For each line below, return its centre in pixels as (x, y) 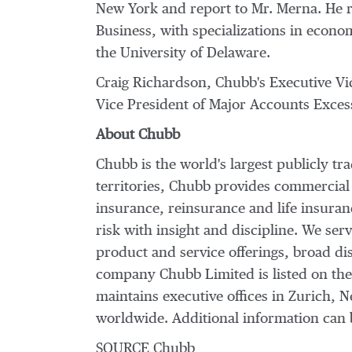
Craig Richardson (151, 83)
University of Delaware (193, 53)
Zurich (310, 297)
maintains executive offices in (192, 297)
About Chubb (138, 135)
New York (127, 9)
